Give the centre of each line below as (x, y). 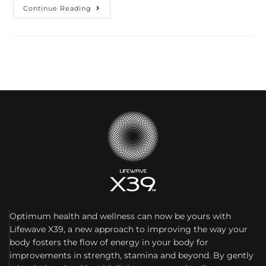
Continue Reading (58, 8)
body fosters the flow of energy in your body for (109, 242)
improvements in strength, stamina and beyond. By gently (132, 255)
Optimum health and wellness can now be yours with (120, 216)
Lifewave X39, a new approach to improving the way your (129, 229)
